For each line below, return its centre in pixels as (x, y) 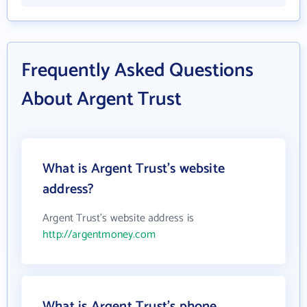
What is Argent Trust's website (134, 169)
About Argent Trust (101, 99)
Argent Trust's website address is (118, 218)
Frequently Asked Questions (137, 71)
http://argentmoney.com (99, 235)
